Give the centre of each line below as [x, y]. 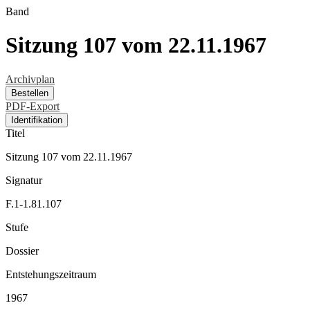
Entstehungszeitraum [51, 274]
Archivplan [30, 79]
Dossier [22, 250]
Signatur [24, 180]
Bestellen [30, 93]
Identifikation [37, 120]
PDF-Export [33, 106]
